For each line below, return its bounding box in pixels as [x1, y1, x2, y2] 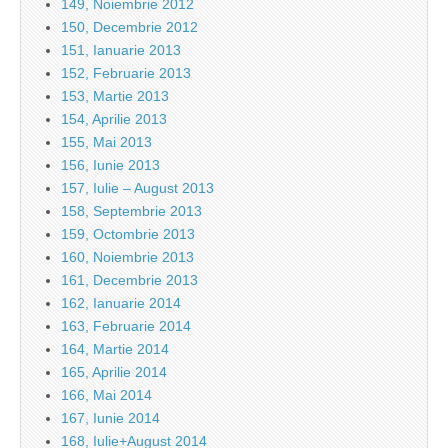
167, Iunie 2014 [61, 410, 160, 427]
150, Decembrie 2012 [61, 19, 198, 36]
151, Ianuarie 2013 [61, 42, 181, 59]
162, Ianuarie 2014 [61, 295, 181, 312]
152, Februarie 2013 [61, 65, 191, 82]
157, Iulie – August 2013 [61, 180, 214, 197]
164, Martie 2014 [61, 341, 169, 358]
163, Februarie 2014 [61, 318, 191, 335]
